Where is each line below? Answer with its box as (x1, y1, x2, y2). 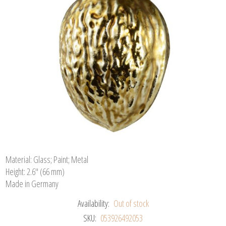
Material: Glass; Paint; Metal (6, 153, 89, 165)
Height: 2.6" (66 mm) (6, 165, 65, 178)
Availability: (77, 197, 109, 209)
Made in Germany (6, 177, 59, 190)
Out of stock (113, 197, 149, 209)
